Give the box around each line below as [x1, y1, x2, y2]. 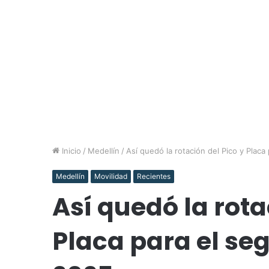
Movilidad [94, 171, 127, 181]
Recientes [137, 171, 171, 181]
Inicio [59, 145, 81, 156]
